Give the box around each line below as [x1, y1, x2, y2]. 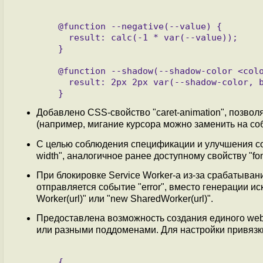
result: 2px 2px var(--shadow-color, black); [42, 76, 69, 87]
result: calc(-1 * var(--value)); [42, 32, 69, 42]
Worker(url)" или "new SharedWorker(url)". [36, 193, 213, 204]
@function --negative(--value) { [42, 21, 58, 31]
